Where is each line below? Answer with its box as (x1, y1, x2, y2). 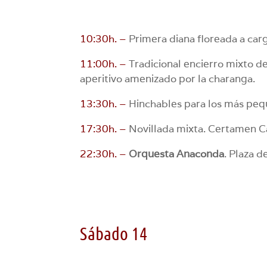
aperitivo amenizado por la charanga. (80, 72, 256, 85)
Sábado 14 (80, 222, 148, 244)
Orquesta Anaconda (129, 147, 225, 160)
